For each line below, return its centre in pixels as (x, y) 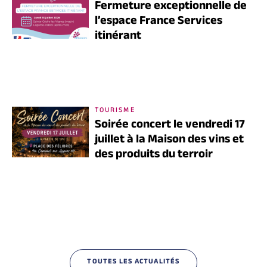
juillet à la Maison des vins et (169, 140)
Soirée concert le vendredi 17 (170, 125)
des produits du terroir (153, 155)
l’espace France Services (158, 22)
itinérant (118, 37)
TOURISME (115, 111)
